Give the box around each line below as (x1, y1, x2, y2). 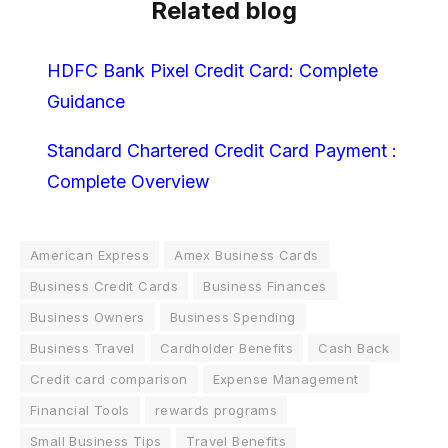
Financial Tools (30, 401, 130, 418)
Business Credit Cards (30, 277, 179, 294)
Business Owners (30, 308, 145, 325)
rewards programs (154, 401, 278, 418)
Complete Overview (46, 170, 210, 192)
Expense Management (212, 370, 359, 387)
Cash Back (318, 339, 390, 356)
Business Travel (30, 339, 135, 356)
